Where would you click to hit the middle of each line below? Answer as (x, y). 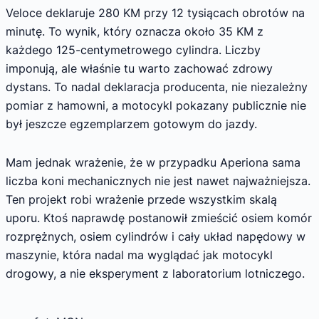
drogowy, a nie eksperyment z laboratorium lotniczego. (155, 273)
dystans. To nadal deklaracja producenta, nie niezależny (157, 87)
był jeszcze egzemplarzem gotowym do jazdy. (131, 124)
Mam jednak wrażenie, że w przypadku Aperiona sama (153, 162)
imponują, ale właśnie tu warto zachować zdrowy (139, 69)
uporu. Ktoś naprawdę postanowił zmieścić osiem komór (159, 218)
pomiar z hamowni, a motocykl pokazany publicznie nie (156, 106)
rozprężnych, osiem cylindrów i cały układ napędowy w (156, 236)
